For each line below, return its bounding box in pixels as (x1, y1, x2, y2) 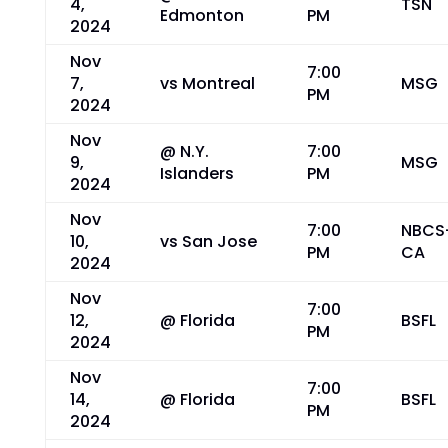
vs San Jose (159, 230, 257, 253)
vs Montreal (159, 72, 255, 95)
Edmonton (159, 4, 244, 27)
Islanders (159, 162, 234, 185)
